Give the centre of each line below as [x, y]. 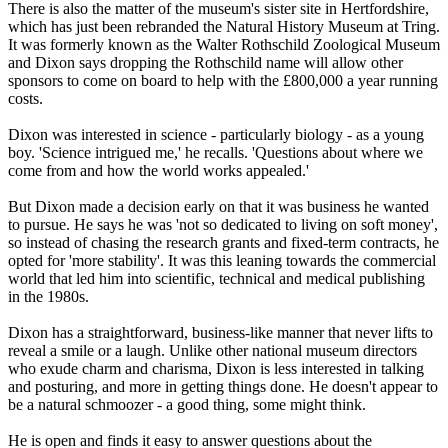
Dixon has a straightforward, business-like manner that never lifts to [220, 333]
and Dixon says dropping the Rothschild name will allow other [205, 63]
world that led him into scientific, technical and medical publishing [216, 279]
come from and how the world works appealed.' [158, 171]
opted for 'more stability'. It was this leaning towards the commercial [222, 261]
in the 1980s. [48, 297]
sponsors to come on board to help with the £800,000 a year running [223, 81]
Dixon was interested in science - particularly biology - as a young [216, 135]
